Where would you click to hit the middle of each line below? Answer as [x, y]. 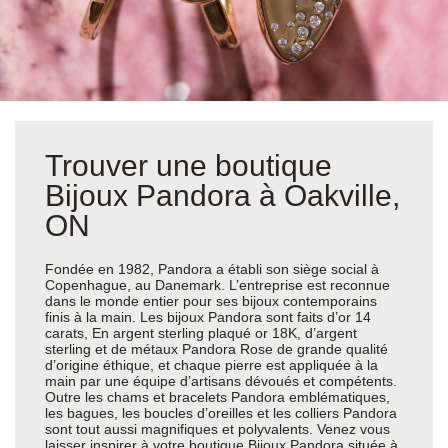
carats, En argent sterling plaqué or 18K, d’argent [201, 332]
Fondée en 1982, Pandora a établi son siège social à [212, 268]
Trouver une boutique [188, 165]
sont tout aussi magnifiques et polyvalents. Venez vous [217, 428]
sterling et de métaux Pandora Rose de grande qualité [216, 348]
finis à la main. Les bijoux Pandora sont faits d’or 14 [208, 316]
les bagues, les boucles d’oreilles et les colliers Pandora [221, 412]
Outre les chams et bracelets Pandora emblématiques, [217, 396]
